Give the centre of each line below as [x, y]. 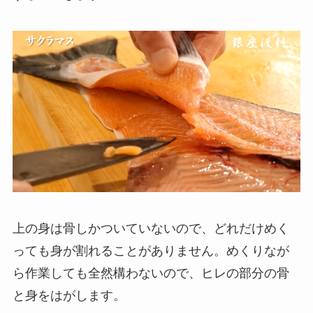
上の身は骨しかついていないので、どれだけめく [151, 228]
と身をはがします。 [69, 295]
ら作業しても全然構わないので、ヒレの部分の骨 [151, 273]
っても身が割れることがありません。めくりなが [151, 250]
